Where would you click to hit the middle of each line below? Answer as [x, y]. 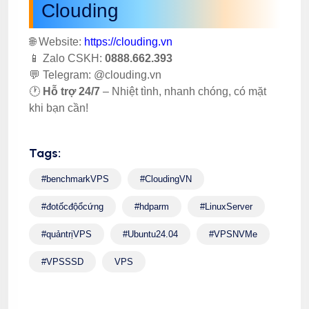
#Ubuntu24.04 [150, 234]
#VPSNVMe [233, 234]
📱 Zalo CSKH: [67, 58]
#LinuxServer [226, 206]
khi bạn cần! [59, 108]
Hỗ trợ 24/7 [71, 91]
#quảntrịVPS [67, 234]
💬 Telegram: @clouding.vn [95, 74]
